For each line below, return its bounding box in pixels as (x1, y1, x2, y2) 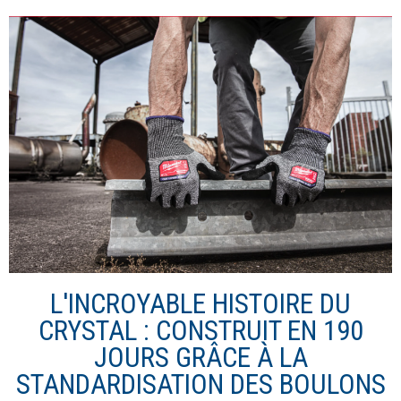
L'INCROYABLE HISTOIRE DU (50, 286, 351, 320)
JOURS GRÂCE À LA (93, 340, 308, 374)
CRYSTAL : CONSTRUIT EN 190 (38, 313, 363, 347)
